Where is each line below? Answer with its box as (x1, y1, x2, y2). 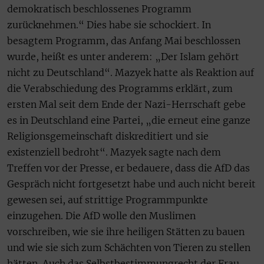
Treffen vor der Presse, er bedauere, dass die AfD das (7, 162, 250, 174)
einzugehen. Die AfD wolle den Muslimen (7, 210, 196, 222)
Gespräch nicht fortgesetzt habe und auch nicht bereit (7, 178, 256, 190)
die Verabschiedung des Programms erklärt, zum (7, 82, 233, 95)
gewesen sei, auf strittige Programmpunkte (7, 194, 208, 206)
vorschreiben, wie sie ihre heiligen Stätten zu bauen (7, 226, 245, 238)
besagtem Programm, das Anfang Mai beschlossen (7, 35, 240, 47)
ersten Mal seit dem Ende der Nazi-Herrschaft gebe (7, 98, 246, 111)
